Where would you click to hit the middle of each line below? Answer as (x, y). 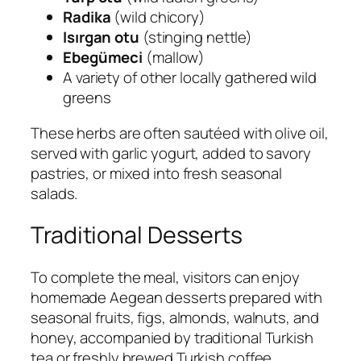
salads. (54, 193)
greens (87, 98)
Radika (87, 17)
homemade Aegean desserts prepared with (177, 297)
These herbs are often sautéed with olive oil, (180, 133)
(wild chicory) (158, 17)
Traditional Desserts (137, 235)
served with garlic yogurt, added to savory (171, 153)
